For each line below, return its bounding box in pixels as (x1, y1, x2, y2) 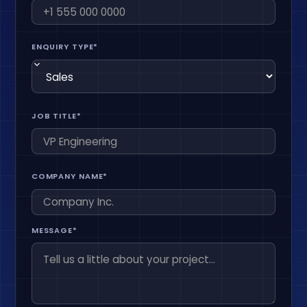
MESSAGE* (31, 225, 77, 236)
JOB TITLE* (31, 110, 82, 121)
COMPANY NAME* (31, 171, 108, 182)
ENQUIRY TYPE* (31, 41, 99, 53)
